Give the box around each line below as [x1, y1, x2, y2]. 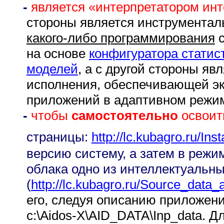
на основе [26, 46, 89, 61]
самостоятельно [71, 108, 178, 123]
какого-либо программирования [26, 30, 215, 45]
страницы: [26, 129, 91, 144]
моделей [26, 61, 78, 76]
